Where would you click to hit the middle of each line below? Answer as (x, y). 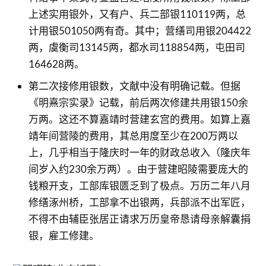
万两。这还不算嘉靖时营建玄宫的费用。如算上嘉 (139, 119)
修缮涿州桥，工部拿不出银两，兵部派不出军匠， (139, 202)
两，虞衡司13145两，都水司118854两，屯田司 (137, 47)
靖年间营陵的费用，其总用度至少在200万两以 (133, 135)
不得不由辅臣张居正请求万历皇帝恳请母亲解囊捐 (139, 218)
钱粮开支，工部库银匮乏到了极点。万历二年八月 (139, 185)
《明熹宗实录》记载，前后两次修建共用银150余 (138, 102)
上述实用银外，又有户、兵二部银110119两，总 (137, 14)
